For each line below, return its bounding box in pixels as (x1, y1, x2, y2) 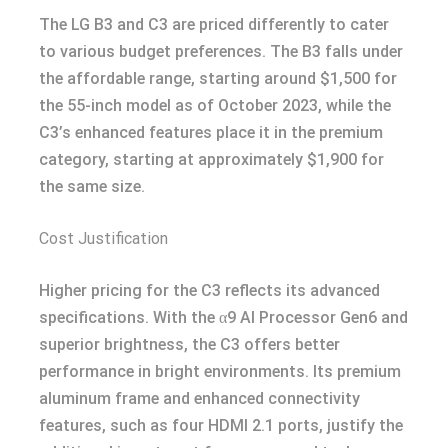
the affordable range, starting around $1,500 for (39, 69, 397, 88)
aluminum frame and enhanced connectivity (39, 389, 360, 408)
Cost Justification (39, 229, 168, 248)
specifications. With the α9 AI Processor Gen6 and (39, 308, 408, 327)
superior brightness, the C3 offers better (39, 335, 340, 354)
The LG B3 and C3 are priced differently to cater (39, 15, 389, 34)
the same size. (39, 177, 145, 196)
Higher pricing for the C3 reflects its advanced (39, 281, 380, 300)
